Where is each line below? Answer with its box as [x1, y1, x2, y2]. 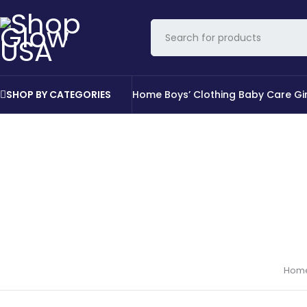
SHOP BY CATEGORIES [6, 88, 111, 101]
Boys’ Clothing [164, 88, 236, 101]
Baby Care [238, 88, 291, 101]
